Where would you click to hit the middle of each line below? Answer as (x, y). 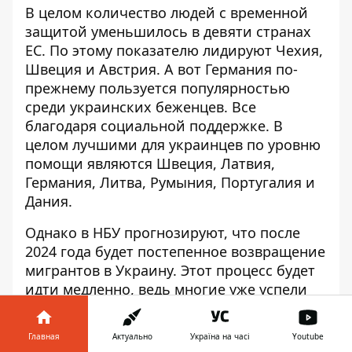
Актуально (132, 336)
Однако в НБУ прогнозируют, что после (163, 233)
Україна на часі (220, 336)
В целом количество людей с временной (167, 13)
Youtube (308, 336)
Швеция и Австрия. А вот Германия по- (161, 70)
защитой (58, 32)
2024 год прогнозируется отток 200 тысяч (170, 327)
